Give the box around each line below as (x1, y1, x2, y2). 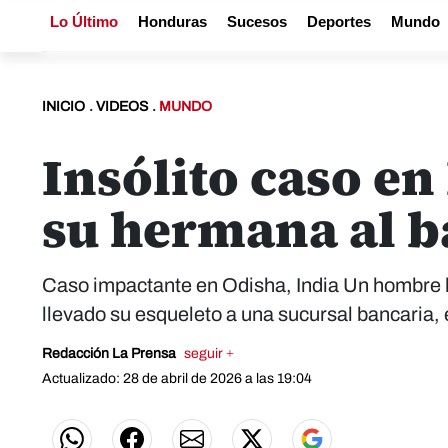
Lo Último (50, 13, 118, 30)
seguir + (184, 346, 234, 361)
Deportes (307, 13, 371, 30)
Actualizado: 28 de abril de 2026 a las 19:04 (42, 371, 312, 386)
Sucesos (227, 13, 287, 30)
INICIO (42, 99, 85, 114)
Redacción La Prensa (42, 346, 179, 361)
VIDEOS (96, 99, 148, 114)
